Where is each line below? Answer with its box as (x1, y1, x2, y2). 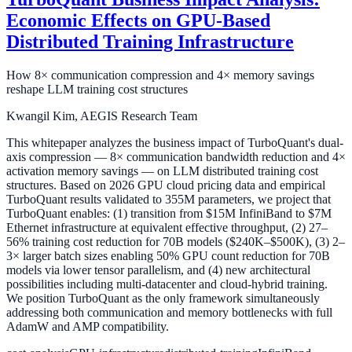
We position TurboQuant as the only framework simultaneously (6, 291, 320, 306)
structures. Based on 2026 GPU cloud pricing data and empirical (6, 178, 325, 192)
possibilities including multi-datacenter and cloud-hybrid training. (6, 277, 328, 291)
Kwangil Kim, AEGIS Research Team (6, 109, 197, 123)
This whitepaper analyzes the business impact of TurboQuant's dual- (6, 136, 343, 150)
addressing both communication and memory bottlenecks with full (6, 306, 332, 320)
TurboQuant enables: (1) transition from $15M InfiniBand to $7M (6, 207, 332, 221)
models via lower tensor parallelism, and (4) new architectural (6, 263, 310, 277)
